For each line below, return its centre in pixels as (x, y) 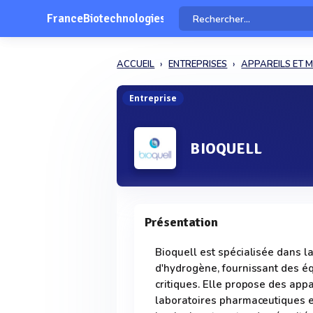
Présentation (182, 222)
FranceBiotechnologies (106, 19)
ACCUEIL (136, 64)
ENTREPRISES (198, 64)
